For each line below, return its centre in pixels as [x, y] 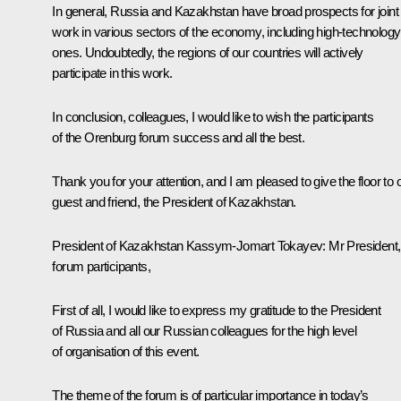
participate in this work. [112, 73]
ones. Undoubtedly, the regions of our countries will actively [208, 52]
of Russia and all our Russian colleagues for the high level [204, 330]
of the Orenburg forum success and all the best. [179, 137]
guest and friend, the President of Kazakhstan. [174, 201]
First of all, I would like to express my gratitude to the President [217, 310]
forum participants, [101, 266]
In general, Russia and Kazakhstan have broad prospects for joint [225, 11]
